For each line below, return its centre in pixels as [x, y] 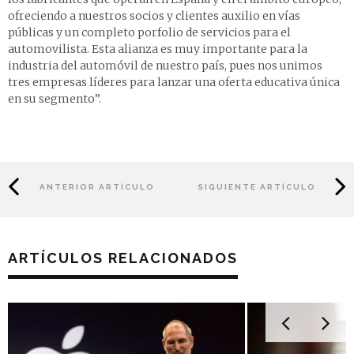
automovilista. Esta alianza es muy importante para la [158, 49]
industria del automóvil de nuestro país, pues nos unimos [165, 66]
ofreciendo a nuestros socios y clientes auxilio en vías [154, 16]
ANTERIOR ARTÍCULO [98, 186]
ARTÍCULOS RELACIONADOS [123, 258]
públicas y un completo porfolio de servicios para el [149, 33]
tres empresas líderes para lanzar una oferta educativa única [174, 83]
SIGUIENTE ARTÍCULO [256, 186]
